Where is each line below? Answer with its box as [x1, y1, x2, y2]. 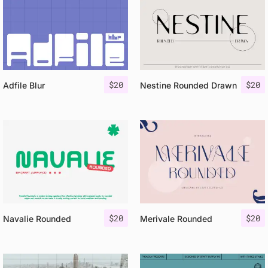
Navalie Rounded [3, 214, 71, 224]
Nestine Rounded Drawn [140, 80, 237, 91]
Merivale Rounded [140, 214, 212, 224]
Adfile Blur [3, 80, 45, 91]
